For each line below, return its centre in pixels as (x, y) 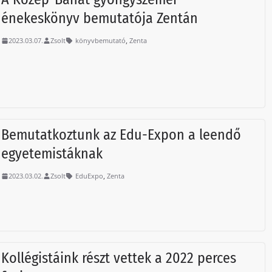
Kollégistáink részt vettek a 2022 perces (119, 258)
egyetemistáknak (52, 154)
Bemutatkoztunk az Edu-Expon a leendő (121, 135)
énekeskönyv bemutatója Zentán (100, 19)
